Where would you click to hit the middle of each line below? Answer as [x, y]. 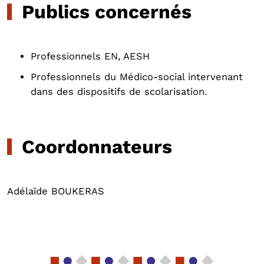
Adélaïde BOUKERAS [56, 191]
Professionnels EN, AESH [90, 56]
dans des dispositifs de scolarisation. [119, 92]
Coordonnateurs [100, 147]
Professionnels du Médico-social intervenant [137, 77]
